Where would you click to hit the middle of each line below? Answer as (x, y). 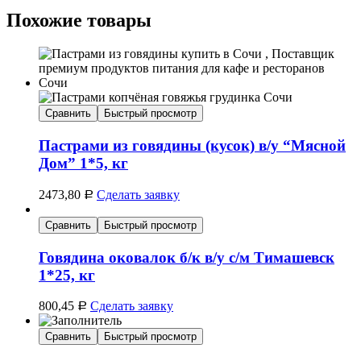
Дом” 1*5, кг (83, 164)
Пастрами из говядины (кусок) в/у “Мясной (192, 146)
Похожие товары (79, 20)
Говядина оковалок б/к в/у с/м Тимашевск (187, 257)
